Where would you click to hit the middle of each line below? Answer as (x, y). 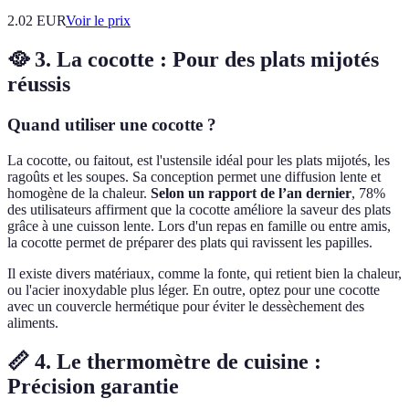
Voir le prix (98, 21)
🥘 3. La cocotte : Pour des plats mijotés (193, 59)
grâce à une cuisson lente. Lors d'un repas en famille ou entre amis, (199, 225)
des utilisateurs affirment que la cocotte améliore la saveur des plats (199, 209)
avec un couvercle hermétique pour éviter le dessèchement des (186, 306)
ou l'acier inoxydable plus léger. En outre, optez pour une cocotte (194, 289)
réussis (39, 84)
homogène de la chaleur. (79, 193)
